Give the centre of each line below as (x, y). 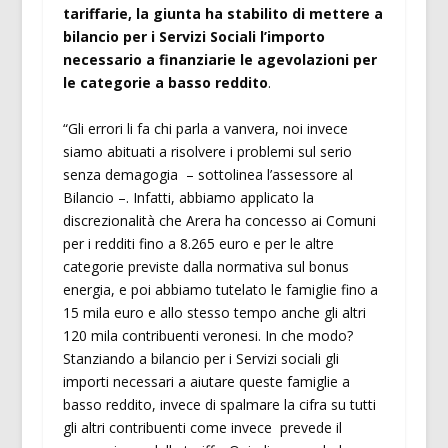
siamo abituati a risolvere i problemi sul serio (207, 151)
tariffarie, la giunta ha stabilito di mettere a (222, 14)
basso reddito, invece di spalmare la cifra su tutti (219, 404)
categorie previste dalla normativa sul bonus (205, 266)
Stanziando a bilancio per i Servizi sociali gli (200, 358)
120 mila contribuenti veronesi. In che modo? (207, 335)
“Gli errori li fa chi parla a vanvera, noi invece (205, 128)
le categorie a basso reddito (165, 83)
